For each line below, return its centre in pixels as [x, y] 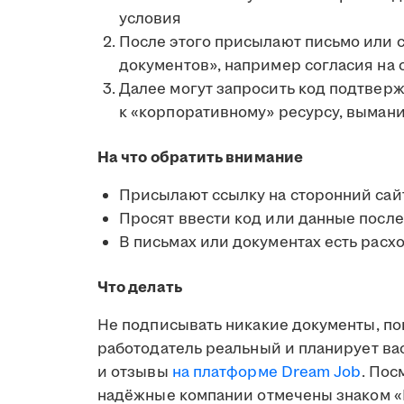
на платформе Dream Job [266, 372]
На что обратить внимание [200, 157]
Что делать [140, 287]
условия [151, 18]
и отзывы [135, 372]
